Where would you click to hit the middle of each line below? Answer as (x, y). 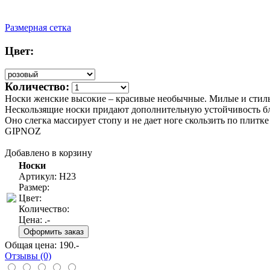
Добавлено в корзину (49, 153)
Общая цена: (32, 245)
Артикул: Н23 (47, 177)
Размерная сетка (38, 28)
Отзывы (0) (28, 256)
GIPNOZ (23, 131)
